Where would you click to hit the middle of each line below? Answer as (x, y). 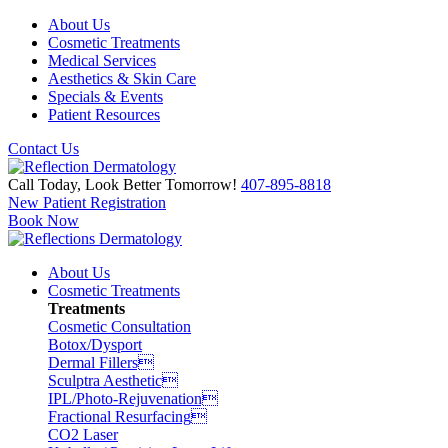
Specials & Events (105, 96)
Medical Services (102, 60)
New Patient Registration (87, 202)
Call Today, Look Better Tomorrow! (124, 184)
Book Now (43, 220)
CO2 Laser (83, 434)
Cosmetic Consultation (119, 326)
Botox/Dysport (95, 344)
